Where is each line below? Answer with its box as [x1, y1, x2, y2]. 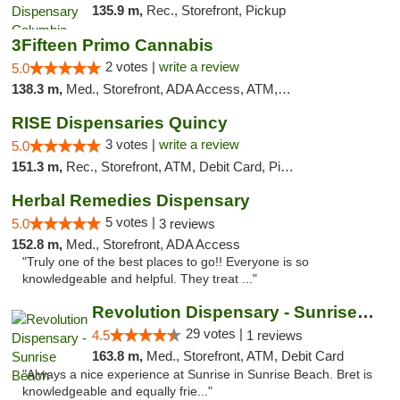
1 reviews [246, 328, 303, 343]
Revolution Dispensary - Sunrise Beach [356, 303, 374, 321]
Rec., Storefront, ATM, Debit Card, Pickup [66, 159, 280, 174]
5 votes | [105, 214, 159, 229]
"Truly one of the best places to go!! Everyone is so [22, 255, 309, 269]
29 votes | [185, 326, 246, 341]
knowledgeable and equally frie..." [22, 385, 212, 398]
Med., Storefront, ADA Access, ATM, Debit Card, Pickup [66, 81, 278, 96]
